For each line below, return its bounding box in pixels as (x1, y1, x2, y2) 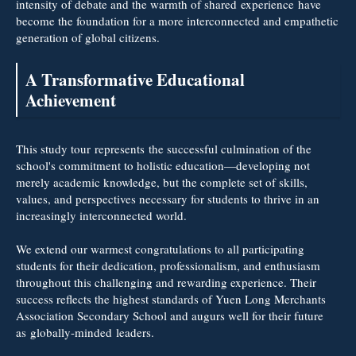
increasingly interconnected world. (16, 207, 187, 223)
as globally (16, 323, 71, 340)
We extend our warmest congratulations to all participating (16, 240, 304, 257)
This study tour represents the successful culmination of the (16, 140, 311, 157)
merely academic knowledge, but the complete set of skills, (16, 173, 308, 190)
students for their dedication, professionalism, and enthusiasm (16, 257, 320, 273)
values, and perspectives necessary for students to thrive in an (16, 190, 319, 207)
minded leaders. (75, 323, 154, 340)
